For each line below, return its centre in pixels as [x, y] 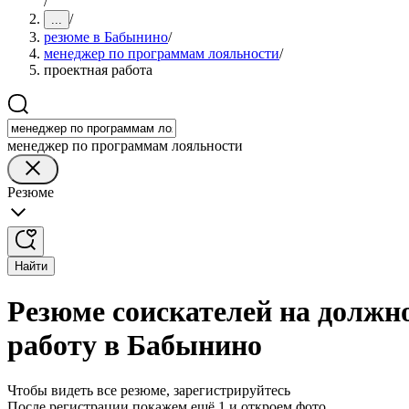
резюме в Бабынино [106, 37]
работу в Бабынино [135, 346]
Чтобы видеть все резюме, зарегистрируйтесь [149, 390]
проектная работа [98, 70]
